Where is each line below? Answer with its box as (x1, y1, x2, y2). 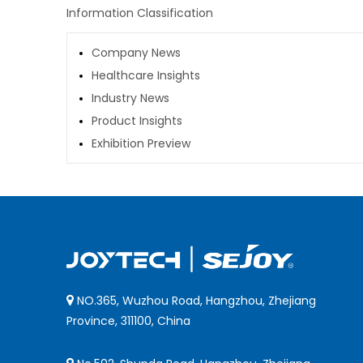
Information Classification (66, 5, 213, 21)
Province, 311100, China (66, 313, 190, 330)
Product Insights (92, 113, 182, 129)
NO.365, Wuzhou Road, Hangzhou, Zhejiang (74, 293, 316, 310)
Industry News (92, 90, 169, 106)
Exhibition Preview (92, 135, 190, 152)
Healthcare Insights (92, 67, 200, 83)
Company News (92, 45, 181, 61)
